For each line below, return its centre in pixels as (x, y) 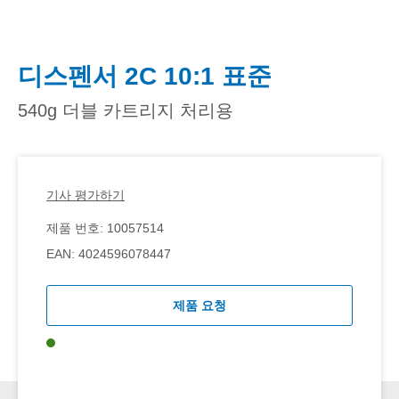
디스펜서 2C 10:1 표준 (145, 76)
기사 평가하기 (85, 195)
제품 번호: (77, 228)
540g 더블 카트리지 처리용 (126, 110)
